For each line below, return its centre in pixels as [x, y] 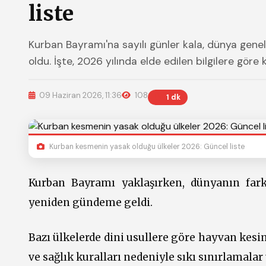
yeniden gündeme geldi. [91, 202]
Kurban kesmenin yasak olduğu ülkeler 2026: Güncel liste [146, 147]
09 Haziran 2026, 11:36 [80, 95]
